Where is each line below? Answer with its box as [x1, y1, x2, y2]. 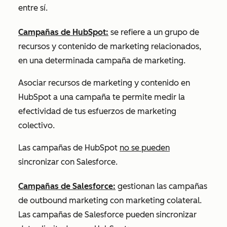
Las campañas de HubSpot [18, 143, 120, 153]
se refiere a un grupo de [108, 27, 199, 37]
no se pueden [120, 143, 170, 153]
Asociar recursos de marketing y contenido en [18, 78, 190, 88]
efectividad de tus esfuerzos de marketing [18, 106, 176, 116]
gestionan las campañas [116, 181, 207, 191]
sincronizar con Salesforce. [18, 157, 118, 167]
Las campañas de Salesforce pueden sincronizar [18, 210, 197, 219]
